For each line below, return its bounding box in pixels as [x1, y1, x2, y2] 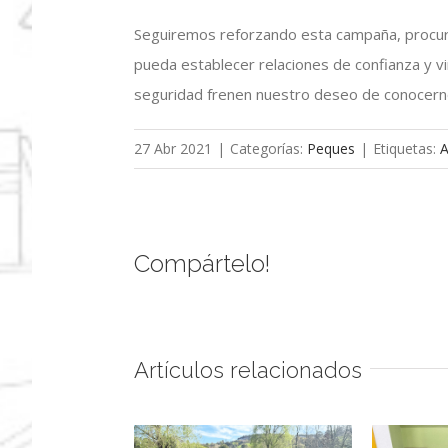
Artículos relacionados [134, 357, 363, 384]
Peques [307, 139, 356, 159]
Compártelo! [134, 249, 271, 279]
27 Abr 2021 [134, 139, 213, 159]
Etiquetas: [373, 139, 441, 159]
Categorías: [230, 139, 308, 159]
